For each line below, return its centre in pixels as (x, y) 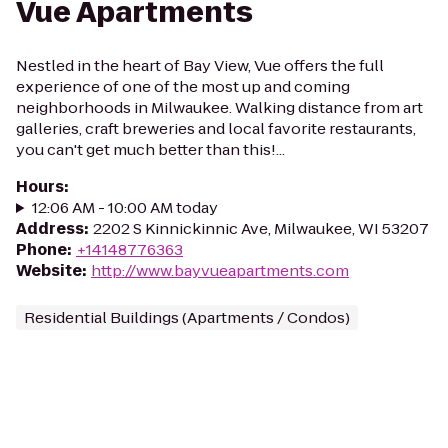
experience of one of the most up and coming (183, 86)
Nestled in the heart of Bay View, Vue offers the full (200, 65)
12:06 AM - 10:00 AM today (124, 207)
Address (50, 228)
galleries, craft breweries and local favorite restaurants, (216, 128)
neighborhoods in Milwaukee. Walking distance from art (219, 107)
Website (49, 270)
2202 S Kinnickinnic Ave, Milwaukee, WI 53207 (261, 228)
